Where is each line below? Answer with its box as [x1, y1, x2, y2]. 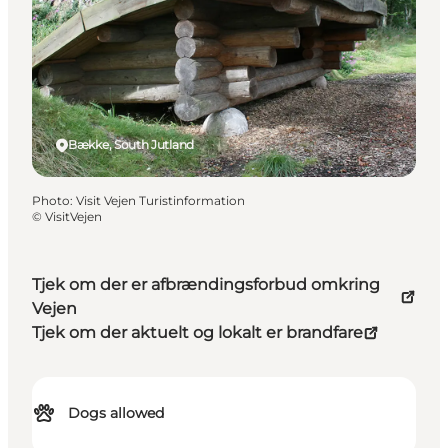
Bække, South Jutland [68, 137, 194, 153]
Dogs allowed [68, 404, 164, 423]
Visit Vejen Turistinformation [76, 193, 245, 209]
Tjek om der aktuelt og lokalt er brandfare [32, 323, 363, 343]
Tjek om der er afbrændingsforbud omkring [32, 275, 380, 295]
